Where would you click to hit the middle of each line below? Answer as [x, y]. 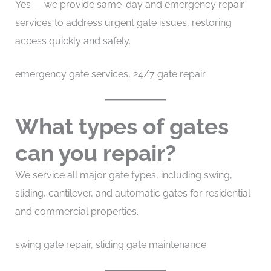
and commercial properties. [77, 211]
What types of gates [122, 126]
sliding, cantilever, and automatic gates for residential [132, 193]
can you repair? [95, 153]
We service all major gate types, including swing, [123, 175]
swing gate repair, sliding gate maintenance [110, 245]
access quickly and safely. [73, 41]
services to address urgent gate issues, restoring [123, 22]
